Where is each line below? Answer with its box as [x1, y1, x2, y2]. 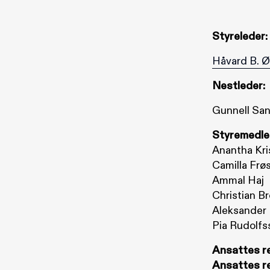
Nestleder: [212, 79, 265, 93]
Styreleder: [212, 30, 268, 43]
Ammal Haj [212, 174, 264, 187]
